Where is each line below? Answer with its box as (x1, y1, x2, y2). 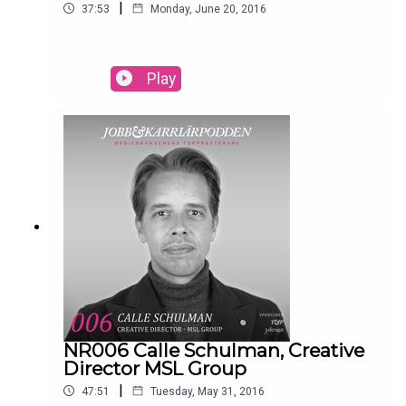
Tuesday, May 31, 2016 (150, 384, 265, 398)
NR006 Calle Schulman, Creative (63, 338, 364, 362)
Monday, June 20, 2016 (150, 2, 266, 15)
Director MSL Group (63, 356, 246, 380)
